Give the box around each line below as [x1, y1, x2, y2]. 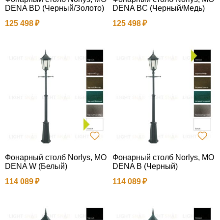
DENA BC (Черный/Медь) [112, 3, 205, 12]
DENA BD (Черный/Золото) [5, 3, 104, 12]
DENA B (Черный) [112, 162, 178, 170]
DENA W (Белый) [5, 162, 67, 170]
